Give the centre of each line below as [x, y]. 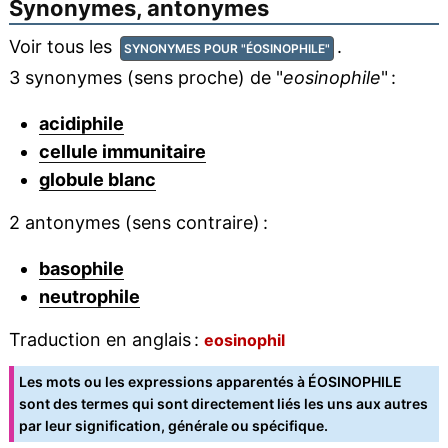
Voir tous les [62, 47]
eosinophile [331, 78]
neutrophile [89, 297]
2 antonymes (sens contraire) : [138, 223]
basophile [81, 269]
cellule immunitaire [122, 152]
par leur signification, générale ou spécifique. [173, 426]
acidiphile [81, 124]
